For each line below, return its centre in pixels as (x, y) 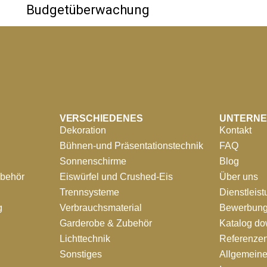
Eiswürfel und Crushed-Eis (116, 177)
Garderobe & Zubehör (105, 223)
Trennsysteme (89, 192)
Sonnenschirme (93, 161)
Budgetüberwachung (88, 10)
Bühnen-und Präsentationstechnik (131, 146)
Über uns (239, 177)
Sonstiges (80, 254)
